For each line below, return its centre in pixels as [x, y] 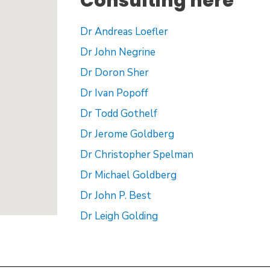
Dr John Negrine [118, 52]
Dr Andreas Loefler [124, 32]
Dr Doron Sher [114, 73]
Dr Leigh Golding [119, 216]
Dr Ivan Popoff [114, 93]
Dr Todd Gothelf [118, 114]
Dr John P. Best [115, 196]
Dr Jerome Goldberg [127, 134]
